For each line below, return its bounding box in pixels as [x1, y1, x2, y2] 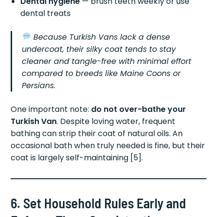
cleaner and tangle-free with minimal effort [22, 55, 192, 67]
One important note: [11, 103, 92, 115]
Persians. [22, 79, 56, 91]
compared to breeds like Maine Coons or [22, 67, 181, 79]
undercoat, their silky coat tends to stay [22, 43, 176, 55]
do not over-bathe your [91, 103, 186, 115]
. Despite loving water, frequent [57, 115, 176, 127]
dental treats [20, 7, 71, 19]
